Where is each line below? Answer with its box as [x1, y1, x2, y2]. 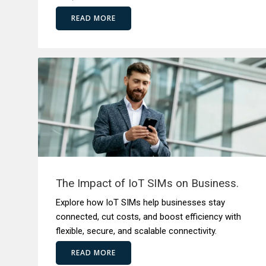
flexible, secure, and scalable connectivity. [56, 226, 217, 236]
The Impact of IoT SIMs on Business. [56, 177, 239, 190]
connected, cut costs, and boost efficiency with [56, 211, 241, 222]
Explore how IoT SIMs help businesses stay [56, 197, 225, 208]
